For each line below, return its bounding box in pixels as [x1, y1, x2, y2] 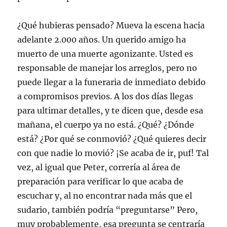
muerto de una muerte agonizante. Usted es [17, 48, 194, 59]
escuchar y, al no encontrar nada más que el [17, 190, 193, 201]
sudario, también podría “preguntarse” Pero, [17, 204, 198, 215]
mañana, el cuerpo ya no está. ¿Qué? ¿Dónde [17, 119, 195, 130]
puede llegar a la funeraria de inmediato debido [17, 77, 206, 87]
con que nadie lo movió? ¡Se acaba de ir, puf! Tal [17, 147, 209, 158]
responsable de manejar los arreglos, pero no [17, 62, 198, 73]
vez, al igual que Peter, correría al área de [17, 162, 181, 172]
